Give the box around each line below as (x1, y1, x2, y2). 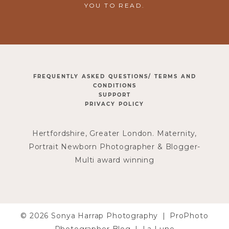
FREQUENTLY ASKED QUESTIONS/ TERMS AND (33, 73, 196, 80)
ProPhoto (169, 211, 209, 221)
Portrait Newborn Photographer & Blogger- (28, 142, 201, 151)
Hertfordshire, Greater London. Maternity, (32, 128, 197, 138)
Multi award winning (75, 155, 154, 165)
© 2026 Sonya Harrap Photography (20, 211, 158, 221)
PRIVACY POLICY (85, 100, 144, 107)
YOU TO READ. (84, 2, 145, 10)
